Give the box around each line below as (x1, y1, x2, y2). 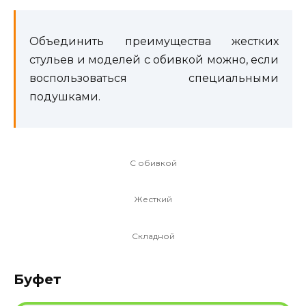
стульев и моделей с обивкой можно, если (29, 53, 279, 66)
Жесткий (134, 194, 172, 205)
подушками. (29, 89, 100, 103)
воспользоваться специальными (29, 71, 279, 85)
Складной (131, 230, 175, 241)
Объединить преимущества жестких (29, 34, 279, 48)
